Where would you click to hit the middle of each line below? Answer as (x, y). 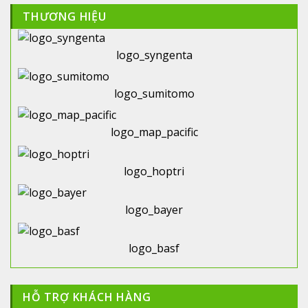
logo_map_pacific (154, 132)
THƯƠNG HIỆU (65, 16)
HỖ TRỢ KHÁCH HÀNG (87, 297)
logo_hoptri (154, 171)
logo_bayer (154, 209)
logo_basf (154, 249)
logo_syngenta (154, 55)
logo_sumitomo (154, 94)
